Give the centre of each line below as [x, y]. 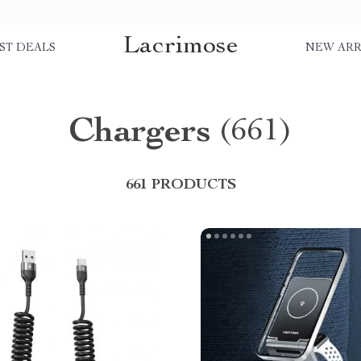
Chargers [140, 134]
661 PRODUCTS [180, 185]
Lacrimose [180, 46]
